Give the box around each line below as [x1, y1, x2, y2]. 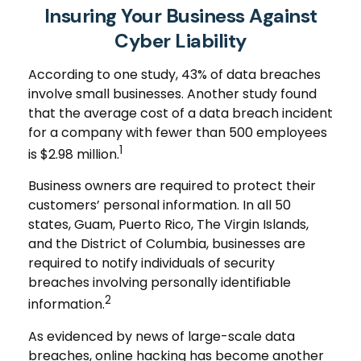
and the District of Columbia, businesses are [28, 234, 305, 254]
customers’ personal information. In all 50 [28, 196, 291, 215]
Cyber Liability [114, 28, 247, 53]
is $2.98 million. [28, 145, 119, 164]
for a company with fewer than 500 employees [28, 123, 327, 142]
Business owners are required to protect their [28, 176, 316, 196]
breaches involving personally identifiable [28, 273, 291, 293]
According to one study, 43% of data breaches [28, 65, 321, 84]
